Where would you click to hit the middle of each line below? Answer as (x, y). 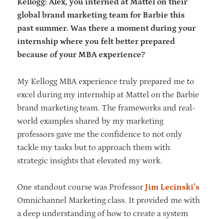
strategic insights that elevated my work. (92, 161)
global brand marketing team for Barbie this (101, 15)
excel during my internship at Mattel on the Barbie (108, 95)
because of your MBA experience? (81, 55)
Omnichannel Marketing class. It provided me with (109, 200)
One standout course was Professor (81, 187)
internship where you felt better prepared (96, 41)
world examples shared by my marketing (90, 121)
